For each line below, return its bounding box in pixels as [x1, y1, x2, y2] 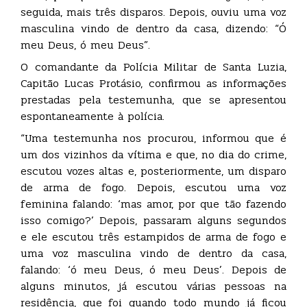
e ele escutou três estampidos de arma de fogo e [21, 228, 286, 245]
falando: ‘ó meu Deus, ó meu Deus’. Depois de [21, 260, 286, 278]
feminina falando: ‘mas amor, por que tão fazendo [21, 195, 286, 212]
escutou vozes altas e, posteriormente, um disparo [21, 162, 286, 180]
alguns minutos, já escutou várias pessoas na [21, 277, 286, 295]
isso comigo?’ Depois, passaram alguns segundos [21, 211, 286, 229]
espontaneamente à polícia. [21, 107, 164, 125]
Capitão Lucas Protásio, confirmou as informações [21, 74, 286, 92]
